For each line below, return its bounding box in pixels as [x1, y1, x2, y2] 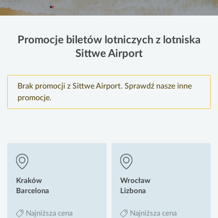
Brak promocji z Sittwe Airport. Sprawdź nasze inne [18, 82, 192, 91]
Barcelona [16, 187, 49, 195]
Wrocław [120, 177, 150, 185]
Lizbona [120, 187, 146, 195]
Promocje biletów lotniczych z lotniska [18, 35, 200, 46]
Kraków [16, 177, 42, 185]
